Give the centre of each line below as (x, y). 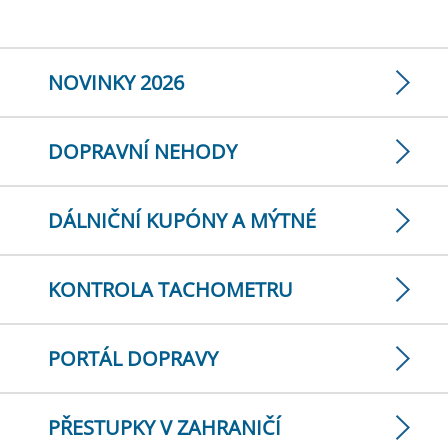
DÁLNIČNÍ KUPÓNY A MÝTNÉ (182, 220)
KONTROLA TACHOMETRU (170, 289)
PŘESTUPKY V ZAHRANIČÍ (164, 427)
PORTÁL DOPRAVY (133, 358)
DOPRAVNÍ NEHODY (142, 151)
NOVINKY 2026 (116, 82)
